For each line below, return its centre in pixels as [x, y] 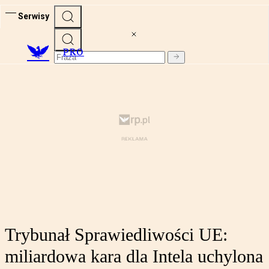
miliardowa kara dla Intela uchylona [134, 256]
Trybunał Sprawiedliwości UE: [116, 235]
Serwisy [34, 16]
